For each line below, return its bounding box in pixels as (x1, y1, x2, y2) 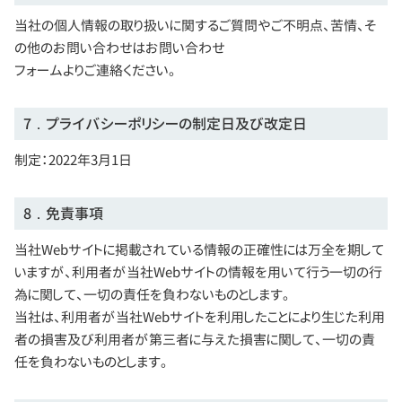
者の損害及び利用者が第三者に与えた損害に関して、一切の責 (14, 330, 375, 349)
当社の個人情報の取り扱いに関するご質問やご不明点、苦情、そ (14, 16, 376, 35)
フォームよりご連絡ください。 (14, 61, 176, 80)
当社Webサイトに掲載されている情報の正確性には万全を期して (14, 240, 384, 259)
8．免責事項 (23, 204, 103, 223)
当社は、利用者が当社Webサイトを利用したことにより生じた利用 (14, 308, 385, 327)
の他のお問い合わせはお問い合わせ (14, 39, 225, 57)
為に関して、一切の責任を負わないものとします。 (14, 285, 290, 304)
